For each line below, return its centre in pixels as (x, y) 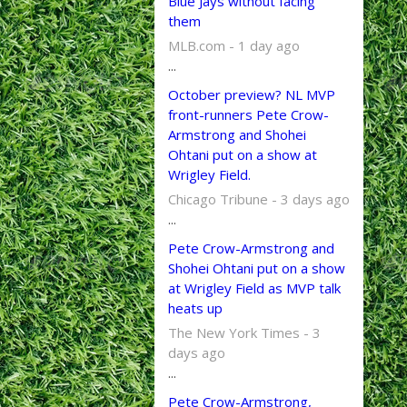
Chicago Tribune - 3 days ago (258, 199)
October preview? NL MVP (251, 94)
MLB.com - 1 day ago (233, 45)
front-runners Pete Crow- (248, 114)
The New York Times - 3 (244, 333)
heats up (195, 308)
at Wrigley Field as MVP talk (254, 288)
